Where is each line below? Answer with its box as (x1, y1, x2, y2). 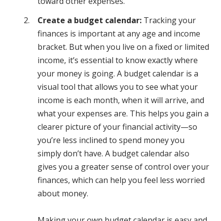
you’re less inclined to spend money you (37, 135, 184, 146)
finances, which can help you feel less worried (37, 175, 205, 186)
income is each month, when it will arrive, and (37, 95, 204, 106)
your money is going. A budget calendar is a (37, 68, 198, 79)
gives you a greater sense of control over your (37, 161, 209, 173)
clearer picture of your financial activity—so (37, 121, 197, 133)
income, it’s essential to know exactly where (37, 55, 198, 66)
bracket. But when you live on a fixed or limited (37, 41, 209, 53)
